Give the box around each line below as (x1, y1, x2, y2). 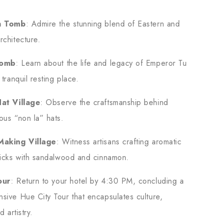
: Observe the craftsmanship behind (40, 96, 168, 108)
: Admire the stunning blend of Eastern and (26, 18, 180, 29)
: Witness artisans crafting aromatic (56, 136, 182, 147)
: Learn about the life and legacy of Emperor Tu (15, 57, 187, 69)
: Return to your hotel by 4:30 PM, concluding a (10, 175, 184, 187)
